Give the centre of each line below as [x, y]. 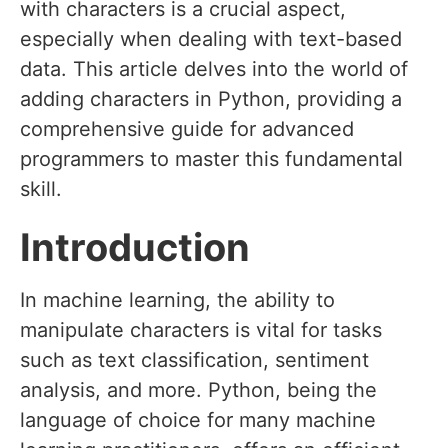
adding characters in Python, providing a [211, 99]
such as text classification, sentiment [194, 360]
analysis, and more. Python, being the [198, 390]
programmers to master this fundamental [211, 159]
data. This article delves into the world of [214, 69]
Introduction [135, 247]
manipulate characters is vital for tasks [201, 330]
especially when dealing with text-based [211, 39]
